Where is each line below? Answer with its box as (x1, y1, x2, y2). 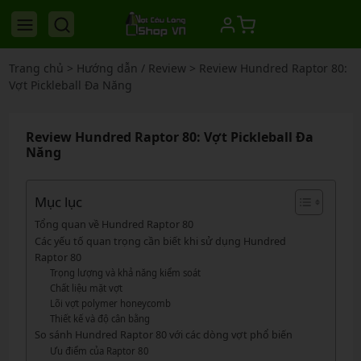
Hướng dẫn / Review (76, 60, 186, 76)
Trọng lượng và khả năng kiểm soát (50, 267, 201, 279)
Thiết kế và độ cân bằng (50, 313, 151, 325)
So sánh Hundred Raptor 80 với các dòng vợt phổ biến (34, 327, 293, 342)
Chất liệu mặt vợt (50, 282, 123, 294)
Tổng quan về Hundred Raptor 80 (34, 217, 193, 231)
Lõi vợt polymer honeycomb (50, 297, 172, 309)
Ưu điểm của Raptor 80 (50, 345, 150, 357)
